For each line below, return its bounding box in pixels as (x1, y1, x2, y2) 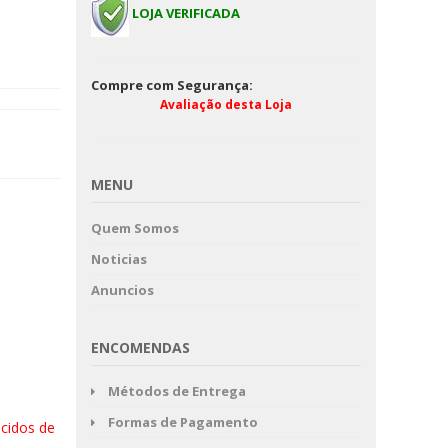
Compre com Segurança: (91, 76, 253, 94)
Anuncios (91, 281, 154, 299)
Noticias (91, 250, 147, 268)
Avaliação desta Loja (160, 96, 292, 113)
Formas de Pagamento (108, 413, 258, 431)
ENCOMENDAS (91, 338, 190, 357)
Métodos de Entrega (108, 382, 246, 400)
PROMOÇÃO (367, 39, 437, 57)
